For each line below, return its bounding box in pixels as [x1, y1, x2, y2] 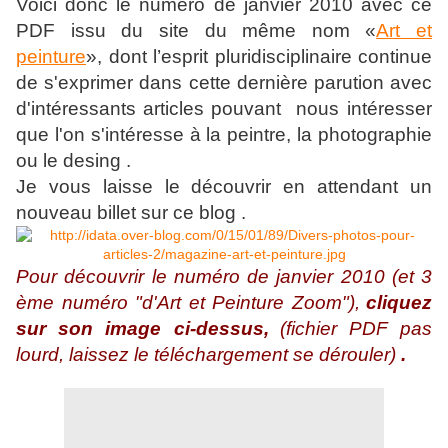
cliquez [366, 292, 432, 314]
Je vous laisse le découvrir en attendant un [16, 176, 432, 198]
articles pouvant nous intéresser [142, 98, 433, 120]
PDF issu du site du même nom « [16, 20, 377, 42]
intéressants [31, 98, 136, 120]
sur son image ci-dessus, [16, 318, 269, 340]
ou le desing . [16, 150, 131, 172]
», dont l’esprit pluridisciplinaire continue [86, 46, 432, 68]
